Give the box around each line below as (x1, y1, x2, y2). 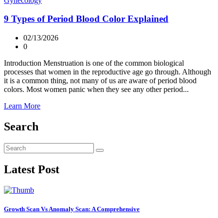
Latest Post (4, 163, 59, 176)
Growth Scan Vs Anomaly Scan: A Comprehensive (4, 205, 140, 213)
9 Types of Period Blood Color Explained (4, 14, 168, 24)
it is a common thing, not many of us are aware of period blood (4, 76, 197, 85)
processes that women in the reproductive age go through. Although (4, 67, 211, 76)
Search (4, 120, 38, 133)
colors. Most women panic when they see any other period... (4, 85, 189, 93)
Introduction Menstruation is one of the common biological (4, 58, 184, 67)
